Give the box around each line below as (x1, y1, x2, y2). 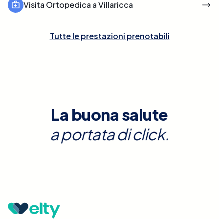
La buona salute (51, 104, 168, 124)
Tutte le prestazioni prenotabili (49, 30, 170, 41)
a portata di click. (50, 124, 169, 144)
